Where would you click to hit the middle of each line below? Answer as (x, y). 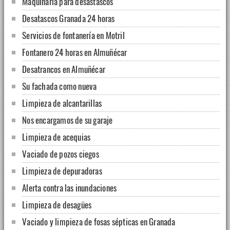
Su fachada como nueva (60, 86)
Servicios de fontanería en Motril (73, 35)
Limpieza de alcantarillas (62, 103)
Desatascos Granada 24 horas (69, 18)
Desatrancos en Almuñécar (64, 69)
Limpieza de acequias (56, 137)
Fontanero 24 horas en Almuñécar (75, 52)
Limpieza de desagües (57, 205)
